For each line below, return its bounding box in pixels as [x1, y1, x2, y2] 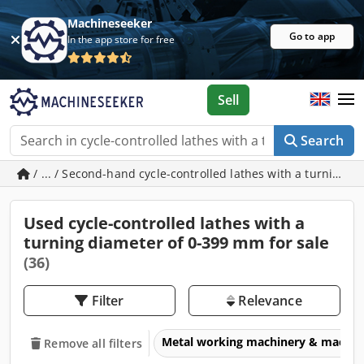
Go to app [289, 29, 336, 43]
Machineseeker [67, 15, 153, 31]
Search [301, 132, 344, 149]
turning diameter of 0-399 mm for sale [24, 232, 329, 253]
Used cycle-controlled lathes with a [24, 212, 305, 234]
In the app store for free [67, 32, 175, 46]
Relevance [235, 292, 302, 310]
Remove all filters [44, 335, 142, 351]
